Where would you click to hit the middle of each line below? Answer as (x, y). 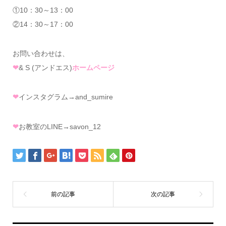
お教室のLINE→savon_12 (60, 126)
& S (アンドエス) (45, 67)
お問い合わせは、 (41, 53)
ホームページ (93, 67)
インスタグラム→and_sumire (66, 97)
